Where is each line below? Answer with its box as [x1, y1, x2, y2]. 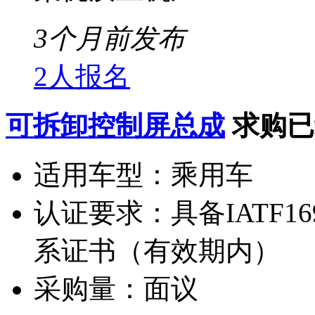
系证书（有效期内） [34, 235, 281, 266]
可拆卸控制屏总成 [6, 110, 225, 141]
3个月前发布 [34, 22, 185, 53]
